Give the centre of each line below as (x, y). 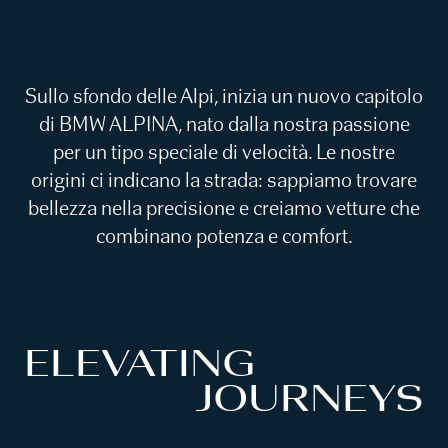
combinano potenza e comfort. (224, 235)
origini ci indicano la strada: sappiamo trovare (224, 179)
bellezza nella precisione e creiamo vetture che (224, 207)
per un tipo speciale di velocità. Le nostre (224, 151)
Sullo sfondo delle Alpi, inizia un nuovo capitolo (224, 95)
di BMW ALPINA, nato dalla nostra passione (224, 123)
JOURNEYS (309, 397)
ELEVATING (140, 362)
